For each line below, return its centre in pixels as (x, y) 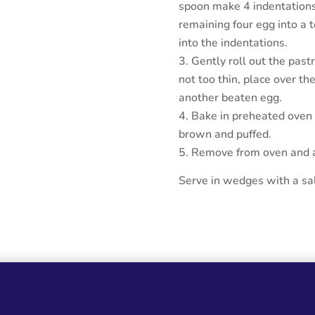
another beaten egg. (230, 97)
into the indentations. (233, 43)
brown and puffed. (225, 134)
